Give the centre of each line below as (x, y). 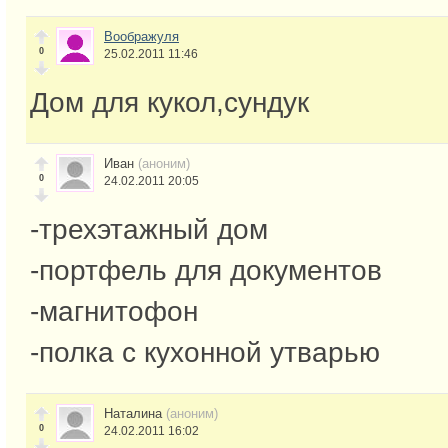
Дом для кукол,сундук (169, 102)
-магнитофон (114, 311)
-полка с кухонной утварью (205, 352)
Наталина (135, 413)
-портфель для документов (206, 270)
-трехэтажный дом (149, 229)
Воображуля (141, 36)
